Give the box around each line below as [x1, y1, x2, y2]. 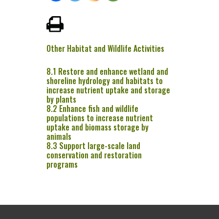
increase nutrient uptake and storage [46, 84, 170, 96]
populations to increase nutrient [46, 111, 153, 124]
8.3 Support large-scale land [46, 139, 140, 152]
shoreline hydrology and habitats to [46, 74, 163, 87]
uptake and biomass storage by [46, 121, 149, 133]
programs [46, 158, 78, 170]
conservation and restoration [46, 149, 142, 161]
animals [46, 130, 71, 142]
